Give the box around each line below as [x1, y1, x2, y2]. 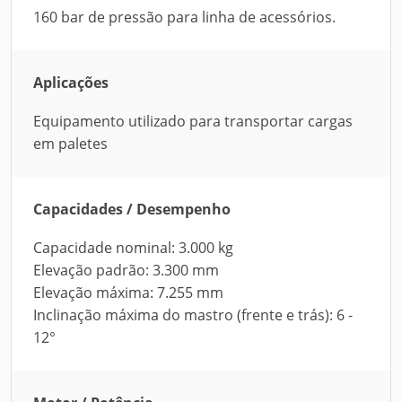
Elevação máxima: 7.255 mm [33, 283, 223, 302]
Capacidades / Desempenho [33, 199, 231, 219]
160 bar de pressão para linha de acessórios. [33, 7, 336, 27]
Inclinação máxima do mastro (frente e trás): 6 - [33, 305, 353, 325]
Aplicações [33, 73, 109, 92]
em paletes [33, 134, 108, 153]
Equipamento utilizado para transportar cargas [33, 111, 353, 131]
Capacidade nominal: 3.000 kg [33, 238, 233, 258]
